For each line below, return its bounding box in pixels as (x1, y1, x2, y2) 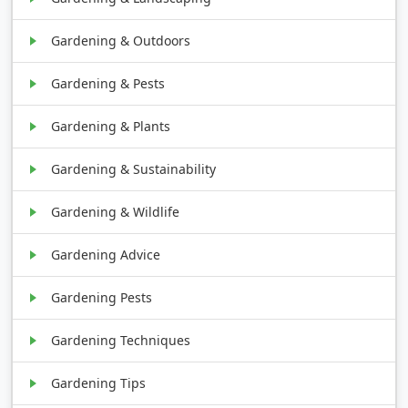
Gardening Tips (51, 373, 147, 392)
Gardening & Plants (51, 117, 171, 135)
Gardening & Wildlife (51, 202, 180, 220)
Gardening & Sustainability (51, 159, 217, 178)
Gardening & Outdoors (51, 31, 191, 49)
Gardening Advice (51, 245, 161, 263)
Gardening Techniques (51, 331, 191, 349)
